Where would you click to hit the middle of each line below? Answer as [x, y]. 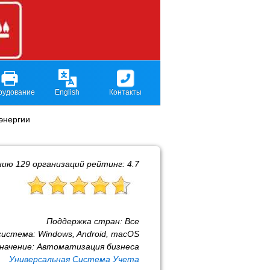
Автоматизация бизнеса [88, 246]
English [67, 92]
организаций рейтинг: [79, 164]
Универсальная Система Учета [74, 259]
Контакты [125, 92]
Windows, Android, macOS [89, 234]
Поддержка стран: [86, 221]
